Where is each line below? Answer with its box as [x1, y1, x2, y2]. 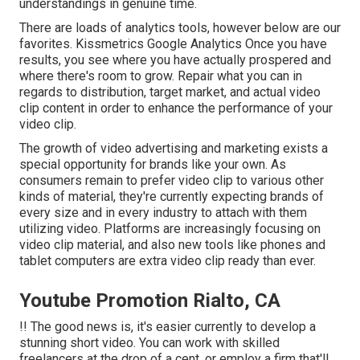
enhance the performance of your [148, 100, 333, 117]
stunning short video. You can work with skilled [19, 335, 280, 351]
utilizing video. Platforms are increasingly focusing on [19, 221, 321, 237]
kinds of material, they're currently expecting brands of [19, 189, 324, 205]
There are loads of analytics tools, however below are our [19, 20, 341, 36]
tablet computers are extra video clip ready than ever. [19, 253, 316, 269]
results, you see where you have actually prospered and [19, 52, 331, 68]
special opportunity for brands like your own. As [19, 157, 286, 173]
